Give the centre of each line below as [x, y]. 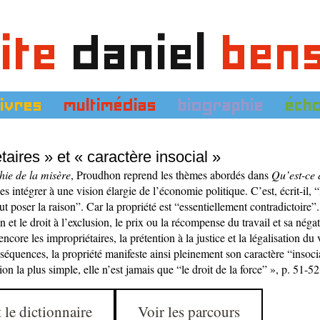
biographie [220, 105]
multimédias [110, 105]
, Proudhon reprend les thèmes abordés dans [171, 175]
